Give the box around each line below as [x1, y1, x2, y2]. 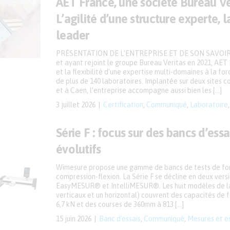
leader [56, 28, 89, 42]
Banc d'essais [99, 215, 141, 223]
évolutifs [56, 142, 101, 156]
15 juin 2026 [56, 215, 91, 223]
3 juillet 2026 [56, 101, 95, 109]
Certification [103, 101, 143, 109]
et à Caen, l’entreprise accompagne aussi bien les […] [56, 86, 222, 94]
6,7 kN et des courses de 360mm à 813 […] [56, 200, 184, 208]
